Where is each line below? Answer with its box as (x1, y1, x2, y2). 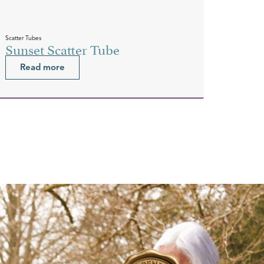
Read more (20, 61, 65, 72)
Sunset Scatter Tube (5, 38, 120, 58)
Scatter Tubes (5, 34, 42, 42)
